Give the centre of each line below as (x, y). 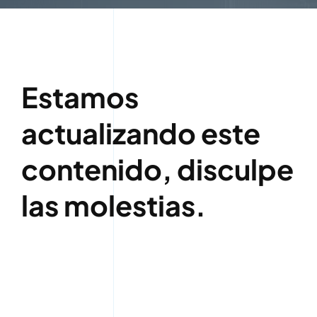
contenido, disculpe (157, 169)
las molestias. (113, 206)
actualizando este (140, 133)
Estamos (80, 97)
